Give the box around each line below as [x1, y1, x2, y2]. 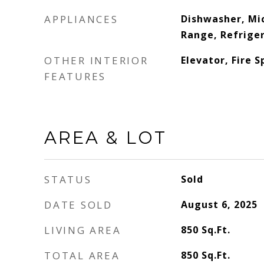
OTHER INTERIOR [44, 54, 148, 67]
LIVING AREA [44, 223, 121, 237]
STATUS [44, 173, 92, 186]
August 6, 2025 [180, 198, 258, 211]
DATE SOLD [44, 198, 113, 212]
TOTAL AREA [44, 249, 120, 262]
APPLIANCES [44, 12, 118, 26]
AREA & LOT [44, 127, 167, 148]
